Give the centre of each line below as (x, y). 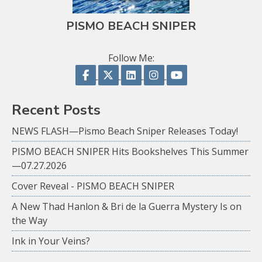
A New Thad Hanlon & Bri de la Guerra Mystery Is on (127, 207)
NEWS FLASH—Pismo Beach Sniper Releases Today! (125, 131)
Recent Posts (56, 110)
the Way (30, 221)
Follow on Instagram (211, 72)
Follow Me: (131, 58)
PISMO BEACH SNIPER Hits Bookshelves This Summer (130, 152)
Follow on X (145, 72)
